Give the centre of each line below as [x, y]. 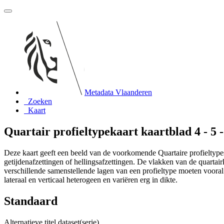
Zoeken [40, 101]
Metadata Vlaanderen [118, 92]
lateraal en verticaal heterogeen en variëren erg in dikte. [91, 179]
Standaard [31, 201]
